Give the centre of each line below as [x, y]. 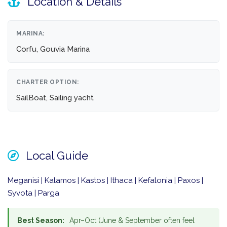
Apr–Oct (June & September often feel [131, 221]
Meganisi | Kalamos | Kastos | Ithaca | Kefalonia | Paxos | [105, 181]
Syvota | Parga [33, 193]
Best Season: [41, 221]
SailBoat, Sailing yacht [55, 98]
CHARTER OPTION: [48, 82]
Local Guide [55, 156]
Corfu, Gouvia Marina [53, 49]
